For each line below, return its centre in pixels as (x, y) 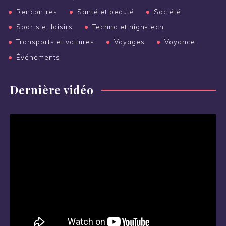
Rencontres (37, 12)
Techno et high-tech (128, 27)
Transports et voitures (55, 42)
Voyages (129, 42)
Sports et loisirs (44, 27)
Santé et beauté (105, 12)
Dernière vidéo (52, 90)
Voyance (180, 42)
